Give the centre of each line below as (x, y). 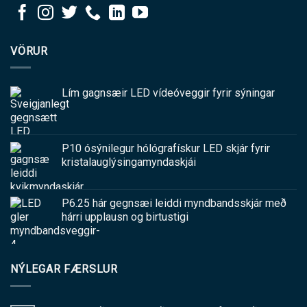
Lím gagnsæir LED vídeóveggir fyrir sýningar (168, 93)
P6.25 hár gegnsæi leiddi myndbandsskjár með (174, 204)
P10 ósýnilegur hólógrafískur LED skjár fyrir (166, 149)
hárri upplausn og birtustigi (125, 217)
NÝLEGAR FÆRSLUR (64, 269)
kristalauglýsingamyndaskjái (129, 162)
